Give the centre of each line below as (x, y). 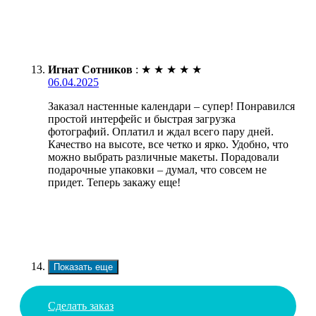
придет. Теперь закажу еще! (114, 183)
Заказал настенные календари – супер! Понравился (171, 107)
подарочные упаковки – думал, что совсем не (157, 170)
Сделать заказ (81, 306)
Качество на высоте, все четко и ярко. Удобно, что (168, 145)
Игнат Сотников (90, 70)
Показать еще (83, 267)
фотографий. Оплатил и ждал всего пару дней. (161, 132)
